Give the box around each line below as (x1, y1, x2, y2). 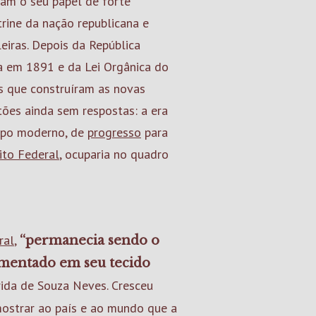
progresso (87, 124, 141, 140)
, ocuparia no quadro (59, 146, 169, 162)
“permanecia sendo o (20, 233, 159, 248)
